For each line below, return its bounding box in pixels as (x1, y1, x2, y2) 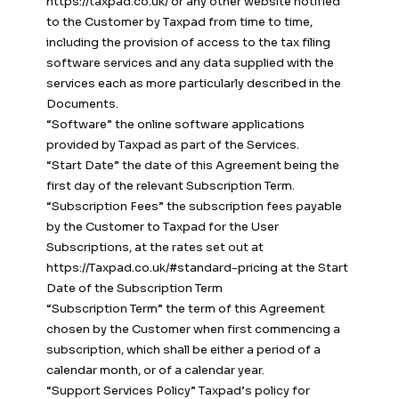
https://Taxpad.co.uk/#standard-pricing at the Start (46, 260, 348, 276)
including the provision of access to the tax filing (46, 35, 330, 51)
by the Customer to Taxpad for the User (46, 219, 279, 235)
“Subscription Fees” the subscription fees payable (46, 199, 342, 215)
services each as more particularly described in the (46, 76, 341, 92)
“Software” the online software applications (46, 117, 305, 133)
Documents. (46, 96, 118, 112)
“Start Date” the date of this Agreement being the (46, 158, 339, 174)
